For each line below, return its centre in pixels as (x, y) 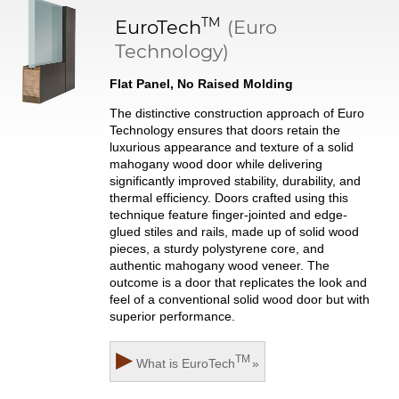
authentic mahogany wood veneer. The (219, 266)
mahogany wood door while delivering (216, 164)
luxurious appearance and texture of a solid (231, 147)
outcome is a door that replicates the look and (238, 283)
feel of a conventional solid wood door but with (239, 300)
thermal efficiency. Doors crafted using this (228, 198)
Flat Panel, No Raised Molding (201, 84)
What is (159, 363)
